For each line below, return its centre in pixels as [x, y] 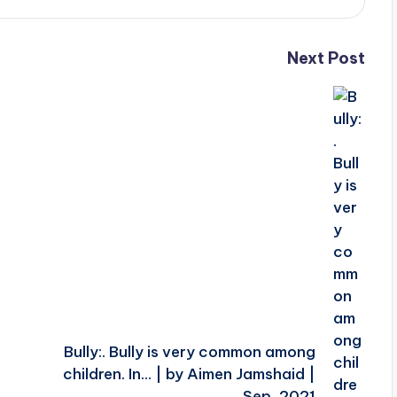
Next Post [326, 58]
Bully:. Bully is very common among [190, 351]
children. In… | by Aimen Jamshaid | [190, 374]
